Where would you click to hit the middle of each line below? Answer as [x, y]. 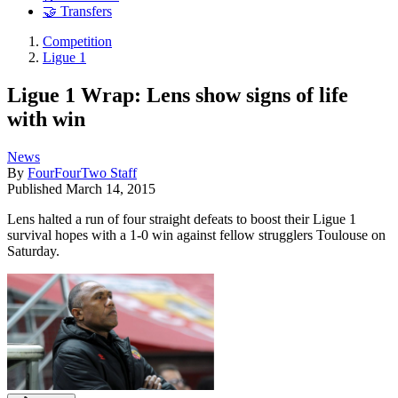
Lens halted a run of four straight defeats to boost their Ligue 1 [182, 219]
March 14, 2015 [111, 188]
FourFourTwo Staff [82, 172]
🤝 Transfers [77, 12]
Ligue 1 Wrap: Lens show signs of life [178, 95]
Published [36, 188]
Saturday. [33, 251]
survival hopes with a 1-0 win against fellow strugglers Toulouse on [196, 235]
